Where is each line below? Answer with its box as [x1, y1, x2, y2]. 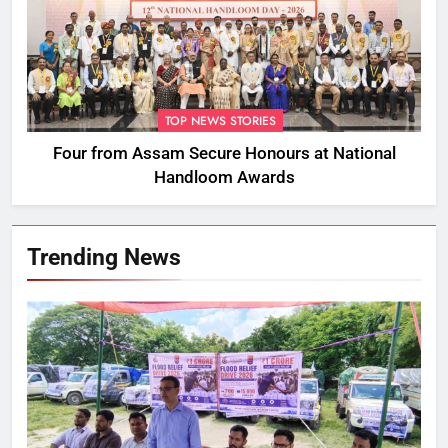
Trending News [27, 243, 181, 272]
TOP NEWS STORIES [165, 112, 276, 131]
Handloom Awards [153, 168, 295, 188]
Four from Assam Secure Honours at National [52, 144, 396, 164]
